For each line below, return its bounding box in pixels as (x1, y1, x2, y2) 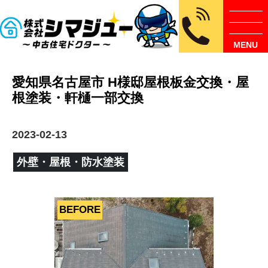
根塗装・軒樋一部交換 (11, 90, 144, 106)
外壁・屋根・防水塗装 (16, 156, 124, 168)
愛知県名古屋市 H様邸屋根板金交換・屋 (11, 75, 249, 90)
